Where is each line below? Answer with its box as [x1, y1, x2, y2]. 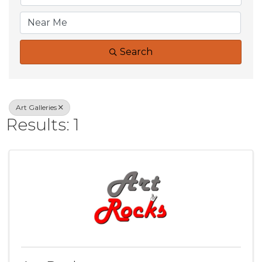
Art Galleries [16, 102, 57, 112]
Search [119, 46, 153, 57]
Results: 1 [6, 114, 80, 135]
